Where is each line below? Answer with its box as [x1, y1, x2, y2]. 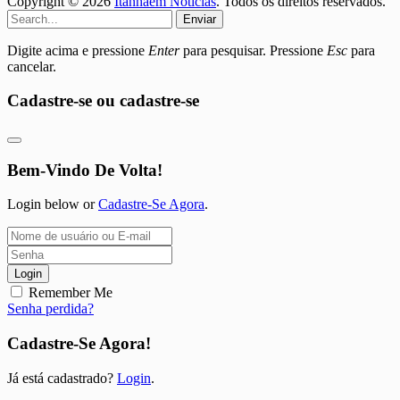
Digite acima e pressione [7, 42, 148, 58]
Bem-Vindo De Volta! [7, 160, 162, 179]
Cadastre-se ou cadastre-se [7, 91, 199, 111]
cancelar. [7, 58, 56, 74]
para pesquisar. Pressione [179, 42, 327, 58]
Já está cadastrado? [7, 370, 117, 386]
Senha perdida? [7, 301, 94, 317]
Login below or [7, 196, 98, 212]
